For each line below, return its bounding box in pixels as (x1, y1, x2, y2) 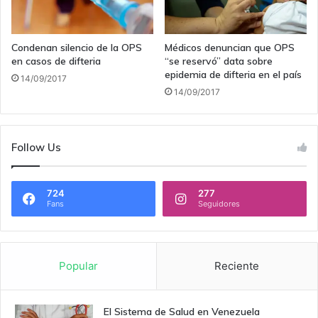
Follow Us (11, 140, 61, 154)
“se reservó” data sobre (165, 54, 273, 67)
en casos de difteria (11, 54, 101, 67)
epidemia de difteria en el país (165, 67, 302, 81)
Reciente (214, 258, 260, 273)
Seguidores (198, 198, 240, 209)
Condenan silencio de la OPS (11, 40, 142, 54)
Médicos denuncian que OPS (165, 40, 295, 54)
